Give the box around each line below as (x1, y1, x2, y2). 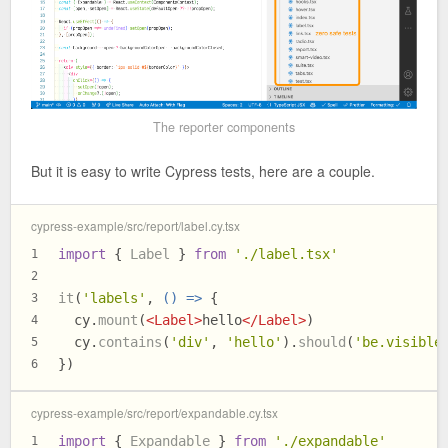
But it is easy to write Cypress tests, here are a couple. (31, 160, 375, 181)
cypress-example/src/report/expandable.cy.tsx (31, 404, 278, 422)
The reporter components (153, 117, 295, 136)
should (298, 334, 346, 351)
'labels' (82, 290, 146, 307)
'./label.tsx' (234, 246, 338, 263)
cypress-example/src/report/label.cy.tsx (31, 217, 240, 235)
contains (98, 334, 162, 351)
